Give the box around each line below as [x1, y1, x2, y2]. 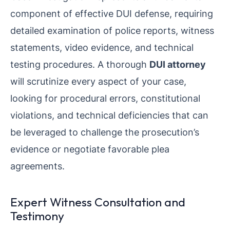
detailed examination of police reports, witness [10, 24, 214, 36]
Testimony [10, 208, 64, 223]
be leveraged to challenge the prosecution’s [10, 126, 199, 138]
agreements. [10, 160, 65, 171]
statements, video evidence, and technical [10, 41, 194, 53]
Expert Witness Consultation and [10, 194, 185, 209]
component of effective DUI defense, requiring [10, 7, 213, 19]
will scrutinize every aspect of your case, [10, 75, 186, 87]
